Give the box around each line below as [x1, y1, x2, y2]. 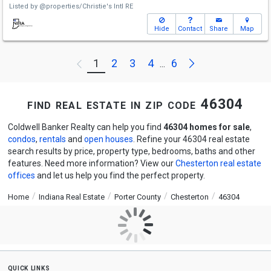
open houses [83, 134, 133, 144]
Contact [178, 25, 203, 33]
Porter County [114, 192, 161, 201]
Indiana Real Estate [38, 192, 105, 201]
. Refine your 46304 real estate [132, 134, 250, 144]
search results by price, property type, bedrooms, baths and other [7, 146, 255, 156]
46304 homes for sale [163, 122, 250, 132]
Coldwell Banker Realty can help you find [7, 122, 163, 132]
